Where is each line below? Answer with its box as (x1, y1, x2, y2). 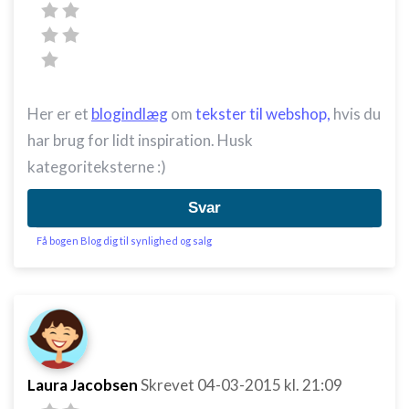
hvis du (330, 104, 381, 123)
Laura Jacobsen (27, 375, 138, 394)
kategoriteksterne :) (27, 157, 166, 176)
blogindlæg (91, 104, 168, 123)
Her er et (27, 104, 91, 123)
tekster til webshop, (195, 104, 330, 123)
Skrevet (141, 375, 197, 394)
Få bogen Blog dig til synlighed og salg (37, 235, 212, 246)
